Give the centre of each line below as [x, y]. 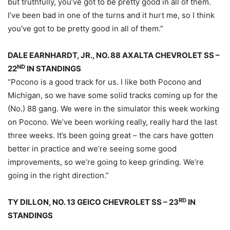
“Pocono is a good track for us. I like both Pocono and [104, 82]
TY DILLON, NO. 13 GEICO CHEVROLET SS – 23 [93, 202]
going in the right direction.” [58, 176]
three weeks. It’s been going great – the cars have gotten [111, 136]
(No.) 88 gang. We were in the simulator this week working [113, 109]
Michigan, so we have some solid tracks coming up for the [113, 95]
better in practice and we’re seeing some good [92, 149]
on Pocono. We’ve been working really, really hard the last [112, 122]
